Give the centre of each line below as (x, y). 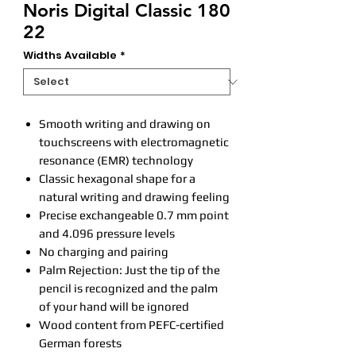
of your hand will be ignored (114, 306)
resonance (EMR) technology (116, 160)
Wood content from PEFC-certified (132, 325)
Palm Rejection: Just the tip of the (130, 270)
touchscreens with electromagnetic (134, 142)
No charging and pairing (104, 252)
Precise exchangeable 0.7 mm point (134, 215)
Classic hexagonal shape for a (117, 178)
